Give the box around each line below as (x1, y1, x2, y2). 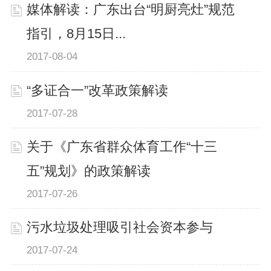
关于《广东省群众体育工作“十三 (27, 139, 218, 154)
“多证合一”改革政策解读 (27, 83, 169, 98)
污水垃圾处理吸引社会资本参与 (27, 220, 214, 235)
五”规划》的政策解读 (27, 163, 151, 178)
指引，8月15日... (27, 27, 126, 42)
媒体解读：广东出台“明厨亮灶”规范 (27, 2, 235, 18)
